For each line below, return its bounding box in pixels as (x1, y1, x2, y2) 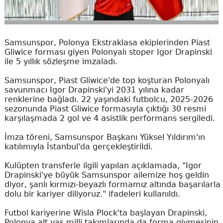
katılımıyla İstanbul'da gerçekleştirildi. (4, 142, 153, 151)
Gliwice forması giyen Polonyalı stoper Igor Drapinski (4, 47, 212, 57)
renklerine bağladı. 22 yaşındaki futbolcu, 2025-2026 (4, 95, 213, 104)
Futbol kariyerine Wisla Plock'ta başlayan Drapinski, (4, 208, 207, 218)
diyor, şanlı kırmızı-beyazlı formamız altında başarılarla (4, 180, 221, 189)
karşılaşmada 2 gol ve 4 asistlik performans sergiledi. (4, 113, 215, 123)
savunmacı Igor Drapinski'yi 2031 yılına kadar (4, 85, 184, 95)
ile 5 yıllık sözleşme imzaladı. (4, 57, 117, 66)
